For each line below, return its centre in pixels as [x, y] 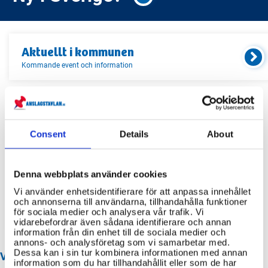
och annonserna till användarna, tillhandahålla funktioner [131, 201]
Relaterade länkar [84, 114]
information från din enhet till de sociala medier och [120, 232]
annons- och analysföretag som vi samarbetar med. [122, 242]
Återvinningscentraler [65, 207]
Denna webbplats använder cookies [90, 174]
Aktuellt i [48, 52]
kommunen [104, 52]
